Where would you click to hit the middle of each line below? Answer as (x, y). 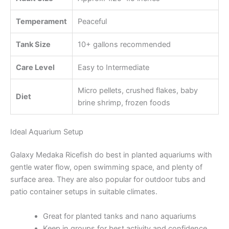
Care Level (35, 67)
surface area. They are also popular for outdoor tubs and (108, 180)
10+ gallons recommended (124, 44)
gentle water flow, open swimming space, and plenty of (106, 167)
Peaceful (92, 21)
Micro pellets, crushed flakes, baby (138, 90)
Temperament (41, 21)
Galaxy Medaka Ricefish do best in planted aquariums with (111, 155)
